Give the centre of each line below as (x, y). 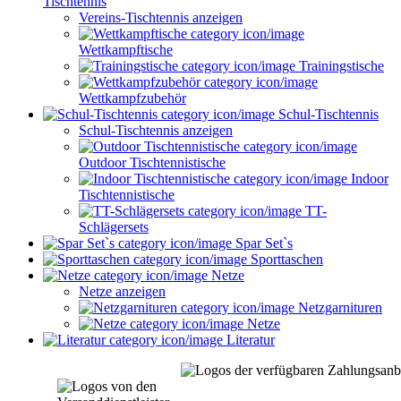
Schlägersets (114, 226)
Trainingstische (340, 65)
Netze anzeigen (122, 291)
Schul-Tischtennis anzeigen (156, 130)
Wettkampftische (126, 49)
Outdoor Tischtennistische (152, 162)
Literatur (249, 339)
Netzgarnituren (338, 307)
